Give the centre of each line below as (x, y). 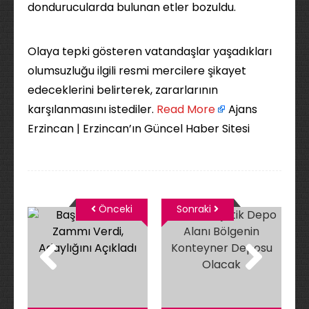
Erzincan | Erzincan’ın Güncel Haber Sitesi (140, 129)
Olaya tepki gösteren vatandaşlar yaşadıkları (150, 51)
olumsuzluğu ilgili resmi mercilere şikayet (137, 71)
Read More (186, 109)
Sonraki (195, 209)
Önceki (114, 209)
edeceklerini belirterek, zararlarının (123, 90)
